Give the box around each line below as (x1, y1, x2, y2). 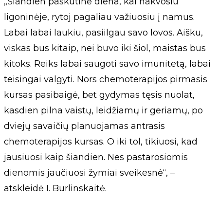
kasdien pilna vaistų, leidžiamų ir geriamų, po (4, 105, 203, 116)
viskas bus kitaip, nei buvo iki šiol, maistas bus (4, 43, 206, 54)
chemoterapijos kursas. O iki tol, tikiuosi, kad (4, 136, 198, 147)
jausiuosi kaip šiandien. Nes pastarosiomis (4, 152, 188, 163)
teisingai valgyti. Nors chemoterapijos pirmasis (4, 74, 207, 85)
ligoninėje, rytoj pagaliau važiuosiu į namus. (4, 12, 195, 22)
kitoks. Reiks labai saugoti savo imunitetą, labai (4, 58, 211, 69)
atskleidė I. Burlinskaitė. (4, 183, 107, 194)
